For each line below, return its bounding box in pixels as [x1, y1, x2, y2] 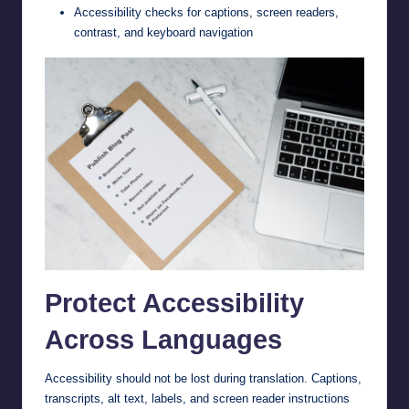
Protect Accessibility [45, 288, 304, 318]
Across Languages [45, 324, 282, 354]
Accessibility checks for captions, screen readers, [74, 5, 339, 19]
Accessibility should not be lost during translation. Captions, [45, 371, 362, 385]
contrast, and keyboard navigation [74, 25, 253, 39]
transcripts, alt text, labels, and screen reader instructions [45, 391, 350, 405]
